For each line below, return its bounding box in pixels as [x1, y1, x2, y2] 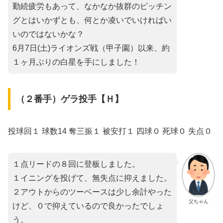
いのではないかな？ [12, 30, 84, 39]
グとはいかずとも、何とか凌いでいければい [12, 16, 172, 25]
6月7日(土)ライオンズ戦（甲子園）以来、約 [12, 44, 170, 53]
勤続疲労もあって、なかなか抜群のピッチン [12, 2, 172, 11]
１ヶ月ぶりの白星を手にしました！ [12, 58, 140, 67]
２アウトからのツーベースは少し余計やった [12, 187, 172, 196]
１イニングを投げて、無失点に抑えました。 [12, 173, 172, 182]
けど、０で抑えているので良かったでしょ [12, 201, 164, 210]
